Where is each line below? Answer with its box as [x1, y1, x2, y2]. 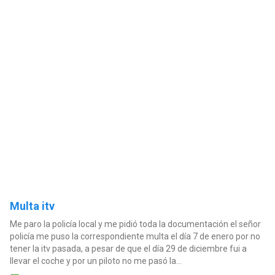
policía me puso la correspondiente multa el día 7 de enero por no [9, 231, 260, 242]
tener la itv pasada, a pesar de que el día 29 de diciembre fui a [9, 244, 247, 254]
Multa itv [9, 199, 55, 213]
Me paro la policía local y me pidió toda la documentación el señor [9, 219, 261, 230]
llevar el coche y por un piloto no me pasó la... [9, 256, 182, 266]
